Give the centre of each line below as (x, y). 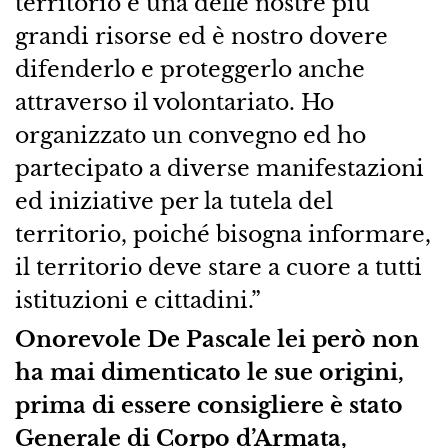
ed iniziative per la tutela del (173, 201)
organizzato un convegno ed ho (190, 135)
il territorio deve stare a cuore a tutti (218, 267)
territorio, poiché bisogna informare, (222, 234)
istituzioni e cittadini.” (137, 300)
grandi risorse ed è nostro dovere (201, 36)
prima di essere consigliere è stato (208, 405)
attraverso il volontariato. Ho (174, 102)
